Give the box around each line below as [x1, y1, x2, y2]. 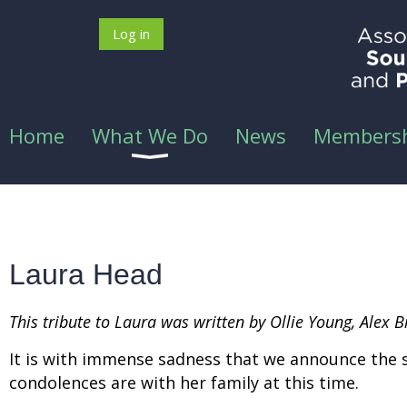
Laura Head [9, 258, 163, 292]
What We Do [92, 122, 208, 149]
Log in [112, 25, 150, 43]
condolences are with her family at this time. [9, 371, 359, 393]
